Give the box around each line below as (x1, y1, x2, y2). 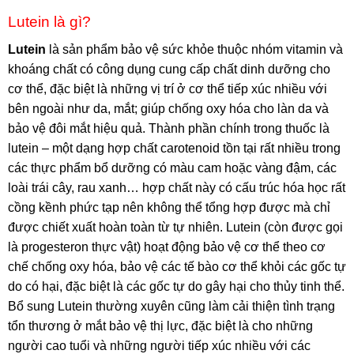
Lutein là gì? (8, 13, 91, 31)
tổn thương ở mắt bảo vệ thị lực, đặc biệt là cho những (8, 318, 313, 333)
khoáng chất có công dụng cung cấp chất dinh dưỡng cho (8, 62, 330, 76)
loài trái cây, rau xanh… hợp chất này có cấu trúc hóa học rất (8, 180, 345, 194)
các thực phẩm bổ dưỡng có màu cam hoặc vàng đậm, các (8, 160, 337, 175)
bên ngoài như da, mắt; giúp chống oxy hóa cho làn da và (8, 101, 329, 115)
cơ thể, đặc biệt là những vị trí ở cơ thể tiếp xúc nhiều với (8, 81, 327, 96)
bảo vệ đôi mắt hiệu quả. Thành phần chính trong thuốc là (8, 121, 330, 135)
